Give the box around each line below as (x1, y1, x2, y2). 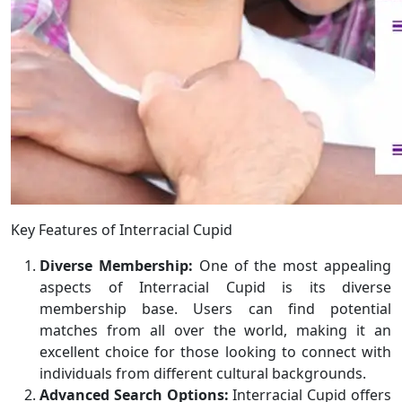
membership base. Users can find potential (39, 299, 391, 319)
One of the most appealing (192, 256, 392, 276)
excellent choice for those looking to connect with (39, 342, 391, 363)
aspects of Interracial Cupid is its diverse (39, 277, 391, 298)
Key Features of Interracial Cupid (11, 220, 232, 240)
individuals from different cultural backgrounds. (39, 363, 366, 384)
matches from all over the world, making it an (39, 320, 391, 341)
